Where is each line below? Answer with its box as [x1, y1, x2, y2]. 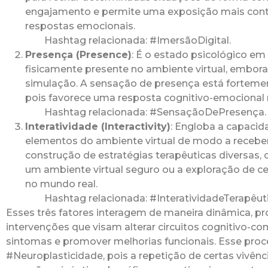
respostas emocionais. [25, 20, 135, 32]
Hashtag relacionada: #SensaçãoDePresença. [44, 106, 266, 118]
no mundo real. [25, 178, 98, 190]
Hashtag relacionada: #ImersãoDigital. [44, 35, 231, 47]
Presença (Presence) [25, 49, 132, 61]
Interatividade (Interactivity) [25, 121, 170, 133]
